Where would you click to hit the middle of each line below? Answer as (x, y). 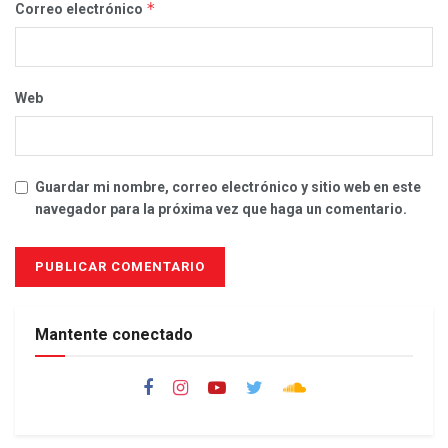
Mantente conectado (114, 334)
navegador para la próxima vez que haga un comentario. (221, 208)
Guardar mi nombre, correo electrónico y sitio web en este (228, 186)
